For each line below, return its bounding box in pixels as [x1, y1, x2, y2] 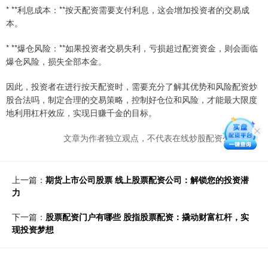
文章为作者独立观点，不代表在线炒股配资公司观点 [63, 131, 256, 144]
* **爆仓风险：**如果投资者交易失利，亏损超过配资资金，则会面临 [6, 41, 258, 54]
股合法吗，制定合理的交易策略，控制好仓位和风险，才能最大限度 [6, 93, 257, 105]
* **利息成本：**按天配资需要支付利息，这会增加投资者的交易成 [6, 3, 249, 16]
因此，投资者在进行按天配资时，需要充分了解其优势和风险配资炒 [6, 80, 257, 92]
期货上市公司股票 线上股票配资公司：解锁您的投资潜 [45, 173, 249, 185]
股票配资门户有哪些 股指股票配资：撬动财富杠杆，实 [45, 210, 249, 223]
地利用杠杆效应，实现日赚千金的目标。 [6, 106, 157, 118]
